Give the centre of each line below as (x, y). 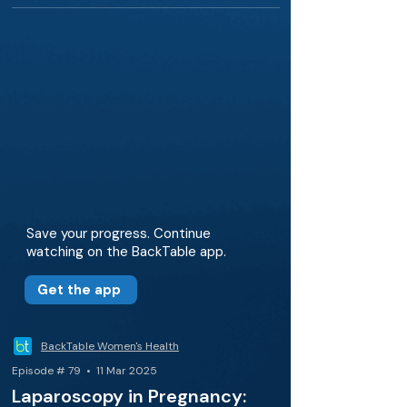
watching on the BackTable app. (126, 252)
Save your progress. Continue (119, 233)
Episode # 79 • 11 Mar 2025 (84, 371)
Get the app (79, 290)
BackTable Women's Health (110, 346)
